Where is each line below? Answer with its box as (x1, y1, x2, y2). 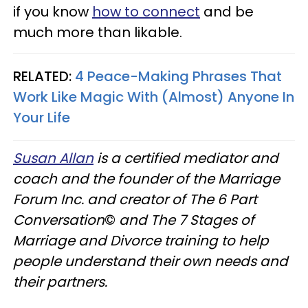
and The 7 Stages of (119, 210, 254, 230)
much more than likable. (13, 23, 182, 43)
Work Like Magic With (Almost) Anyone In (13, 87, 294, 107)
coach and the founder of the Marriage (13, 169, 280, 189)
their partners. (13, 272, 107, 292)
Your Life (13, 108, 70, 128)
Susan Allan (13, 148, 93, 168)
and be (200, 2, 254, 22)
